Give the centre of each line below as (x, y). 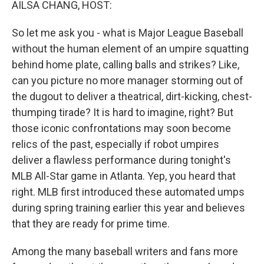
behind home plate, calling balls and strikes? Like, (126, 65)
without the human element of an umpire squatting (130, 49)
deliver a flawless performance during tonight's (121, 160)
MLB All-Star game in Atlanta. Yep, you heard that (124, 176)
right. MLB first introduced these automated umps (128, 192)
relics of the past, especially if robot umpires (115, 144)
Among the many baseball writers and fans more (125, 251)
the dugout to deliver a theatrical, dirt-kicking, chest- (132, 96)
